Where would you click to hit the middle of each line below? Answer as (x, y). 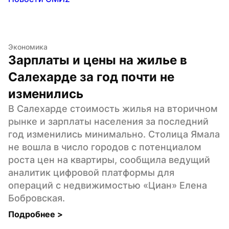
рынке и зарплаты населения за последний (108, 121)
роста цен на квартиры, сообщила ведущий (109, 159)
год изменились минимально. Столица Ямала (114, 134)
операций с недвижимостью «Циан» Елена (108, 185)
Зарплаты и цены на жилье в (98, 60)
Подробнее (33, 214)
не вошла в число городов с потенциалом (105, 147)
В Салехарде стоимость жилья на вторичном (113, 108)
